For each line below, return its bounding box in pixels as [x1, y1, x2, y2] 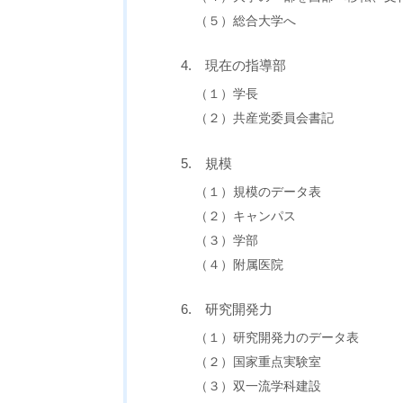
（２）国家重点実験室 [195, 355, 322, 370]
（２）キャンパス [195, 209, 297, 223]
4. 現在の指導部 [180, 58, 286, 74]
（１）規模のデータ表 [195, 184, 322, 199]
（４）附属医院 [195, 257, 284, 272]
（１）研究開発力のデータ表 [195, 331, 360, 345]
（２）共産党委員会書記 [195, 112, 335, 126]
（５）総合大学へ [195, 13, 297, 28]
